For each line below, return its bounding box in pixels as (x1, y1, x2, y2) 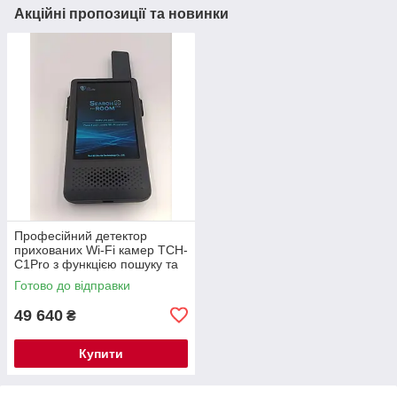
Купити (79, 346, 123, 361)
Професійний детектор (14, 228, 147, 243)
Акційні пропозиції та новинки (14, 5, 229, 21)
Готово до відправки (14, 277, 130, 292)
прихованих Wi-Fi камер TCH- (14, 242, 188, 257)
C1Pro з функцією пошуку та (14, 256, 178, 271)
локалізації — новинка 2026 (14, 270, 175, 285)
